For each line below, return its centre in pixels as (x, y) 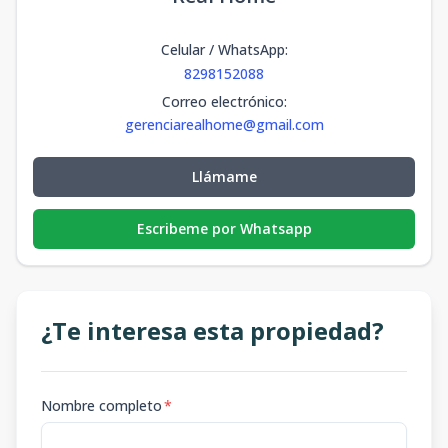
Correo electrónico (222, 101)
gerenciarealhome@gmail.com (224, 124)
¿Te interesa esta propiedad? (212, 330)
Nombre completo (101, 405)
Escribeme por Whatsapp (224, 228)
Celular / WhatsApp (222, 49)
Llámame (224, 176)
